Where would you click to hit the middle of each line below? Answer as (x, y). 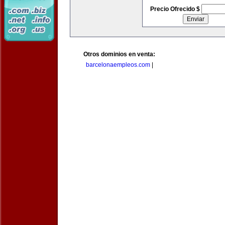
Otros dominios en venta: (119, 54)
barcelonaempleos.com (118, 65)
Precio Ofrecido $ (176, 9)
